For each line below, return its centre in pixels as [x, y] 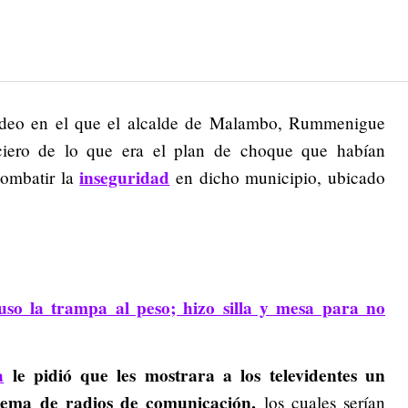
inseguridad [125, 178]
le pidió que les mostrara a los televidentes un [199, 376]
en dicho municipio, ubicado [278, 177]
